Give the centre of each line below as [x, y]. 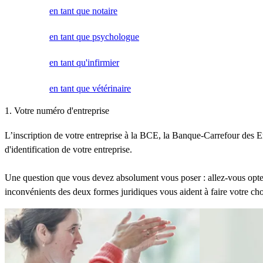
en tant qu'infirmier [84, 62]
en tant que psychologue [94, 36]
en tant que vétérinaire [90, 88]
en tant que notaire [83, 11]
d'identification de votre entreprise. [68, 149]
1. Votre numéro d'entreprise [57, 110]
